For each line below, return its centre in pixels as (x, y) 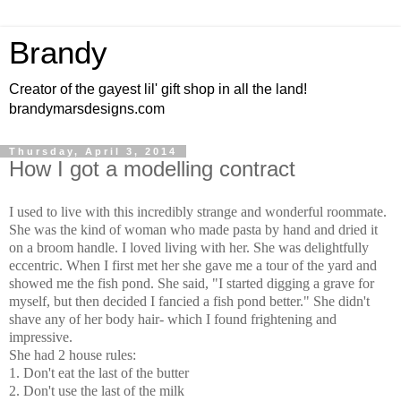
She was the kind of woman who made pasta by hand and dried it (193, 229)
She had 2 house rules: (74, 354)
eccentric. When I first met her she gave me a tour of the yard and (193, 265)
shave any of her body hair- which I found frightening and (173, 319)
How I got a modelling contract (152, 169)
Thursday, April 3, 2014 (93, 151)
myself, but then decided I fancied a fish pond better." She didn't (189, 301)
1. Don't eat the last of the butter (99, 372)
